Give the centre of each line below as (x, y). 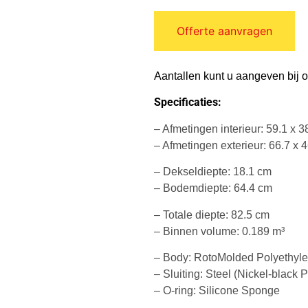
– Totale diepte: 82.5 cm (212, 214)
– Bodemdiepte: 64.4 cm (213, 188)
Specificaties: (188, 102)
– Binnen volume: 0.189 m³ (219, 231)
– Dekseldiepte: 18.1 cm (213, 172)
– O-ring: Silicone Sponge (217, 290)
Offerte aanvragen (224, 31)
